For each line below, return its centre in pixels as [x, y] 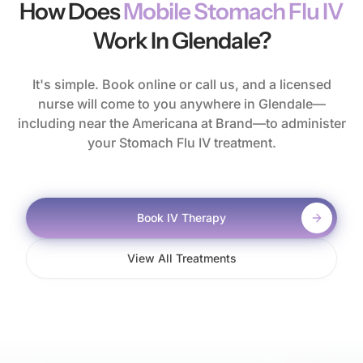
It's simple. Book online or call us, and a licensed [181, 84]
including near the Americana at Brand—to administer [181, 123]
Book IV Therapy [181, 218]
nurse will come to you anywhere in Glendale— [181, 103]
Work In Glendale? [181, 40]
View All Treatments [181, 258]
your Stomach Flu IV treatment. [181, 142]
